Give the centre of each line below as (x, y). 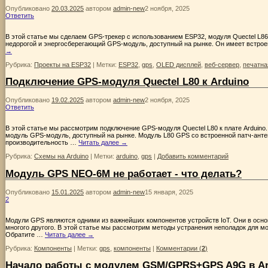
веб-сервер (222, 64)
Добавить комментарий (193, 156)
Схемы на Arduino (61, 156)
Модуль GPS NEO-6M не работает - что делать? (124, 173)
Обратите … (25, 234)
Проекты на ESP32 (63, 64)
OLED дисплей (179, 64)
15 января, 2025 (169, 192)
